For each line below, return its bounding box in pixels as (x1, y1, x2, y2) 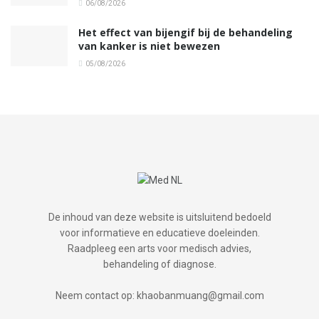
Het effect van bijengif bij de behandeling (78, 25, 293, 39)
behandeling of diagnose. (103, 258, 216, 271)
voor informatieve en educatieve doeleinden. (59, 227, 260, 239)
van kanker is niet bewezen (78, 38, 220, 53)
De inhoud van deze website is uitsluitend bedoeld (48, 211, 271, 224)
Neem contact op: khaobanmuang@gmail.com (55, 290, 264, 302)
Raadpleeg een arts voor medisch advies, (68, 243, 251, 255)
